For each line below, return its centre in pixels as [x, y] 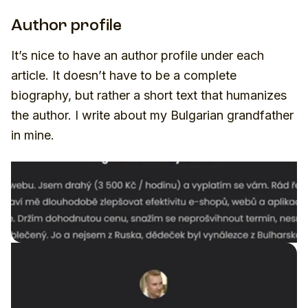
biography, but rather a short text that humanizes [149, 95]
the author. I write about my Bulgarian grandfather [152, 115]
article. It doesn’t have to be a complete [124, 75]
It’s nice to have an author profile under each [137, 55]
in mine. [33, 135]
